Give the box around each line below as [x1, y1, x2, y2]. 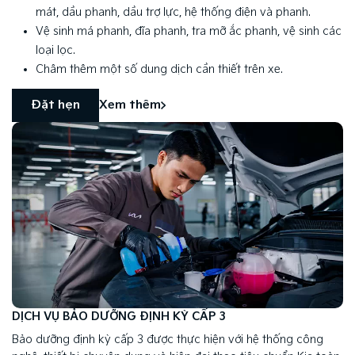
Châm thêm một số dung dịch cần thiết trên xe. [36, 62, 283, 76]
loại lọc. [36, 43, 75, 57]
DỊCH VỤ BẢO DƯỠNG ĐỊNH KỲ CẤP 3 [12, 310, 226, 324]
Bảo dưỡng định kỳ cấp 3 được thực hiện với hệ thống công [12, 332, 323, 346]
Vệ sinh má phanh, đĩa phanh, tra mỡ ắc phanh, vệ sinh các [36, 24, 342, 38]
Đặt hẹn [31, 98, 80, 113]
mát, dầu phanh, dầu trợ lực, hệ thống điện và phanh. [36, 5, 311, 19]
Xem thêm [99, 98, 161, 113]
